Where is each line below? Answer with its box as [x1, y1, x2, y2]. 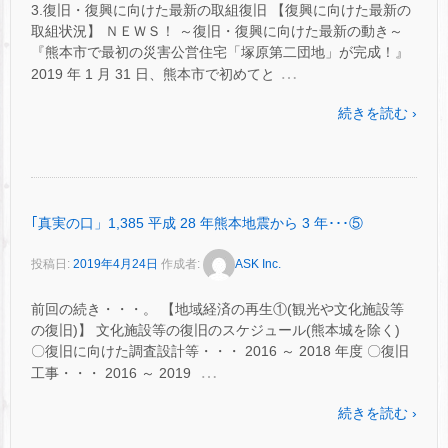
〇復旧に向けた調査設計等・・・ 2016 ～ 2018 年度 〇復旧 [31, 343, 409, 360]
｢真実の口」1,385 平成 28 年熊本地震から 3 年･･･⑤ [31, 215, 363, 232]
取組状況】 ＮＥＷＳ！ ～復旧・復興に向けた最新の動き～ [31, 22, 403, 39]
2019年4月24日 [73, 257, 158, 272]
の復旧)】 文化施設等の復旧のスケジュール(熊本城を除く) [31, 322, 400, 339]
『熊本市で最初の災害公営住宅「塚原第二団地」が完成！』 [31, 43, 409, 60]
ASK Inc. [235, 257, 281, 272]
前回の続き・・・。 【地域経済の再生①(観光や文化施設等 [31, 301, 404, 318]
